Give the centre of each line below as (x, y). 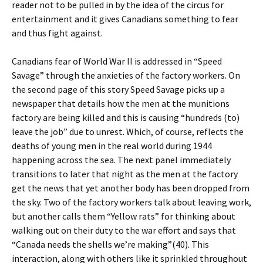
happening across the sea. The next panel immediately (121, 160)
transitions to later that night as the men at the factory (125, 174)
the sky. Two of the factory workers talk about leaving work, (131, 202)
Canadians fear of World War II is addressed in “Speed (117, 61)
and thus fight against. (57, 33)
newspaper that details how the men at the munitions (121, 103)
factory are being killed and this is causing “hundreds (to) (126, 117)
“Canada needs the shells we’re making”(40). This (110, 244)
